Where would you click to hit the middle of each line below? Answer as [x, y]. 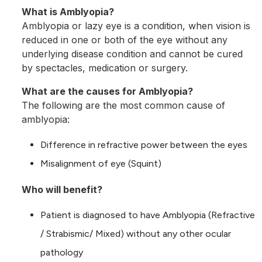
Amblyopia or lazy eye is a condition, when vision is [136, 26]
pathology [62, 253]
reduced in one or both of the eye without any [125, 40]
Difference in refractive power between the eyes [144, 145]
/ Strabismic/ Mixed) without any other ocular [136, 234]
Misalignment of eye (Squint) [101, 164]
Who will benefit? [62, 190]
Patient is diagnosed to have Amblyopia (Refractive [148, 215]
